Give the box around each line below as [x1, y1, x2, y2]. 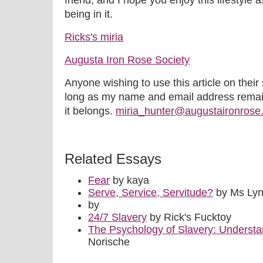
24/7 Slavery [88, 211, 147, 223]
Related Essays [65, 151, 161, 167]
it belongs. [65, 105, 116, 117]
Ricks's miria [65, 31, 123, 43]
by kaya [110, 174, 149, 186]
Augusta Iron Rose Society [65, 54, 190, 66]
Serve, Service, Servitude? [88, 187, 213, 198]
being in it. [65, 8, 113, 20]
